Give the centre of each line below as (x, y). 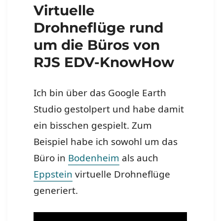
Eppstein (53, 174)
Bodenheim (94, 158)
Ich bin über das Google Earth (100, 93)
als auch (139, 158)
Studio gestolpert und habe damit (109, 109)
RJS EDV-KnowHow (104, 62)
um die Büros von (97, 45)
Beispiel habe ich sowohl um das (106, 142)
